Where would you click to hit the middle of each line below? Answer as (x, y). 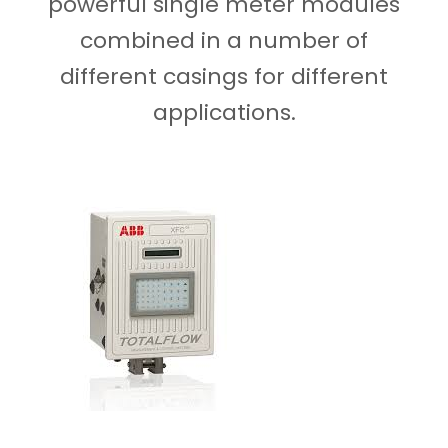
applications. (224, 112)
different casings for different (224, 76)
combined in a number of (224, 40)
